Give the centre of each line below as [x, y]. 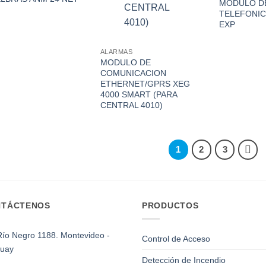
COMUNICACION [133, 73]
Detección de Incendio [184, 260]
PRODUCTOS [170, 205]
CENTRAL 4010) [131, 105]
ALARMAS [116, 52]
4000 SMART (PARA [138, 94]
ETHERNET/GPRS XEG [145, 83]
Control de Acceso [176, 238]
